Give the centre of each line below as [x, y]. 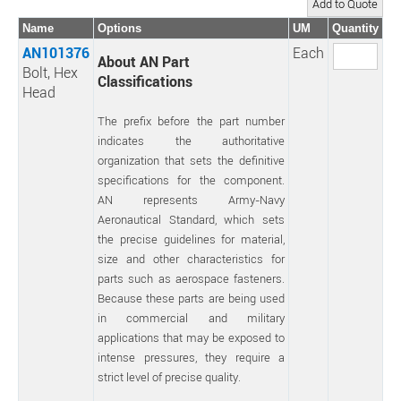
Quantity [355, 28]
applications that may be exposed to [191, 337]
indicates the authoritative [191, 141]
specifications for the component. [191, 180]
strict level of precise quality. [169, 377]
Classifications [145, 81]
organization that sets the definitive [191, 160]
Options [119, 28]
